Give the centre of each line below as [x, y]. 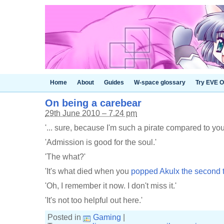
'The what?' [65, 157]
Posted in [65, 217]
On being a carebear [93, 103]
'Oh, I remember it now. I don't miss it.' [111, 186]
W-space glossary [160, 82]
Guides [114, 82]
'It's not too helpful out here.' [94, 200]
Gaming [107, 217]
